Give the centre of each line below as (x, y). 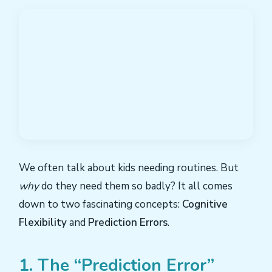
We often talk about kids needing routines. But (129, 168)
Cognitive (205, 205)
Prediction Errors (128, 223)
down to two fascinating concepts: (100, 205)
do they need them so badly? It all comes (136, 186)
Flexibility (43, 223)
